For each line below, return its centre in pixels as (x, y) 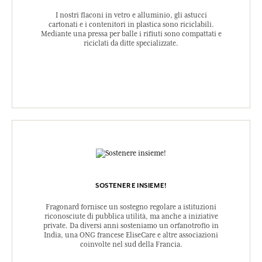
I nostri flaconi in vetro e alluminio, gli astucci (131, 15)
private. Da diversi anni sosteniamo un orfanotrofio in (131, 225)
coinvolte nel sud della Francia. (131, 244)
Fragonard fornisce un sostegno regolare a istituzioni (131, 207)
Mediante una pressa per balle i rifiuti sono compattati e (131, 34)
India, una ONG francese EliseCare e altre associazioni (131, 235)
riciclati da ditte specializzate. (131, 43)
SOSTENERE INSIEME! (131, 185)
